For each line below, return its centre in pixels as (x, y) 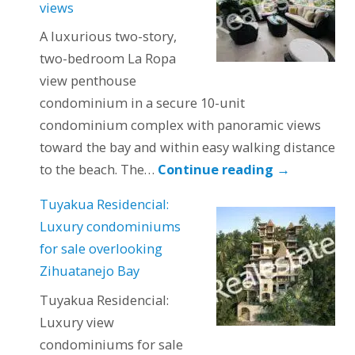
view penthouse (88, 80)
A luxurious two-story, (108, 36)
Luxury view (76, 322)
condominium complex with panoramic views (180, 124)
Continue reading (217, 169)
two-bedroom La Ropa (107, 58)
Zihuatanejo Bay (89, 271)
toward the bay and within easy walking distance (187, 147)
